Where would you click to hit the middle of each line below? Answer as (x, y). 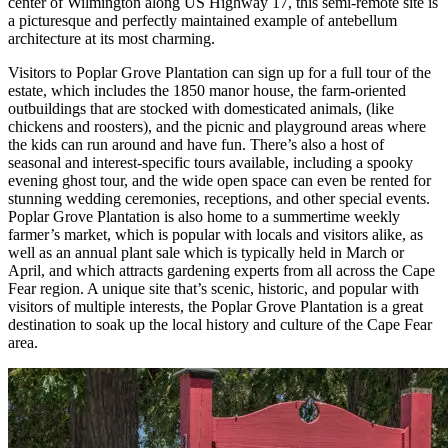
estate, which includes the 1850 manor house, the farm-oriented (207, 90)
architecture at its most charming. (111, 38)
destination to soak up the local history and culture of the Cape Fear (220, 324)
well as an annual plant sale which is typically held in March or (206, 252)
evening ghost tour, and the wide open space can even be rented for (219, 180)
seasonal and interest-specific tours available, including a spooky (210, 162)
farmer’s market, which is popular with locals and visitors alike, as (215, 234)
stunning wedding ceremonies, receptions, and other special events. (219, 198)
